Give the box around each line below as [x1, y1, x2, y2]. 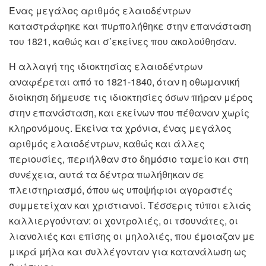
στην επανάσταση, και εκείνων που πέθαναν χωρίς [9, 106, 249, 120]
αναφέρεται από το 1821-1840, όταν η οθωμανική [9, 75, 240, 89]
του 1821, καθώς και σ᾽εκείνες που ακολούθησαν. [9, 34, 236, 49]
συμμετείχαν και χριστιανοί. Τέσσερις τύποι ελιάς [9, 198, 251, 213]
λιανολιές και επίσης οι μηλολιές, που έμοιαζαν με [9, 229, 255, 243]
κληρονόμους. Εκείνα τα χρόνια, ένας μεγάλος [9, 121, 232, 135]
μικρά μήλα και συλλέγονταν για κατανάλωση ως [9, 245, 246, 259]
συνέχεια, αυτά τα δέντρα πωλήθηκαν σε [9, 167, 204, 182]
